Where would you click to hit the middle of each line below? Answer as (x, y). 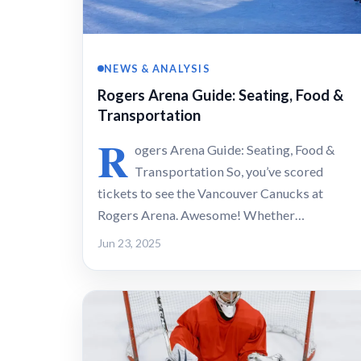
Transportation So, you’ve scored (229, 171)
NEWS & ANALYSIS (158, 68)
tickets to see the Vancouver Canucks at (210, 193)
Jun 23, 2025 (129, 243)
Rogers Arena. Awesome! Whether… (201, 214)
